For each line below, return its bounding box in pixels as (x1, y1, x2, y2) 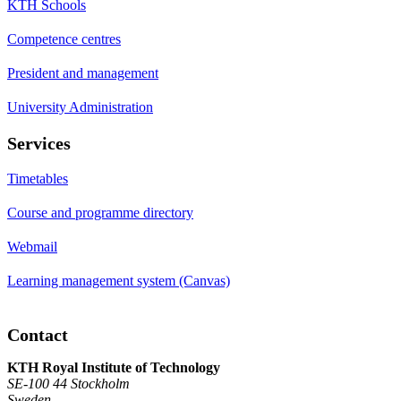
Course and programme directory (7, 204, 193, 220)
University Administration (7, 98, 153, 115)
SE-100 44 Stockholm (7, 375, 130, 391)
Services (7, 132, 71, 153)
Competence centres (7, 30, 121, 47)
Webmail (7, 238, 57, 254)
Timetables (7, 170, 68, 186)
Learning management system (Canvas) (7, 272, 230, 288)
